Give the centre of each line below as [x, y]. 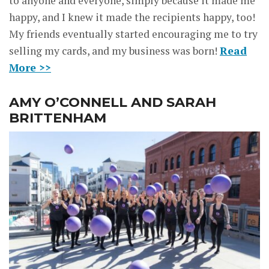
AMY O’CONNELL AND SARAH [113, 102]
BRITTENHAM [58, 118]
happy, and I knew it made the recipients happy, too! [132, 17]
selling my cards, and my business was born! [114, 51]
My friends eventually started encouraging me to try [133, 34]
